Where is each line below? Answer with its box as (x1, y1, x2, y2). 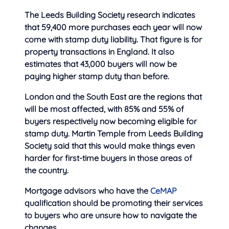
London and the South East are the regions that (25, 91, 202, 102)
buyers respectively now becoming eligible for (25, 116, 197, 126)
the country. (25, 165, 68, 175)
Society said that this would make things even (25, 140, 195, 151)
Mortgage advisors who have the (25, 185, 150, 196)
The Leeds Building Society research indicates (25, 9, 195, 20)
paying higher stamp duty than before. (25, 71, 169, 81)
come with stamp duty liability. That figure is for (25, 34, 202, 44)
